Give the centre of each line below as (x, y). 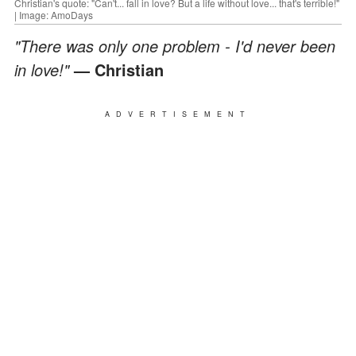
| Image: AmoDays (54, 14)
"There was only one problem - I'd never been (175, 45)
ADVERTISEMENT (178, 114)
